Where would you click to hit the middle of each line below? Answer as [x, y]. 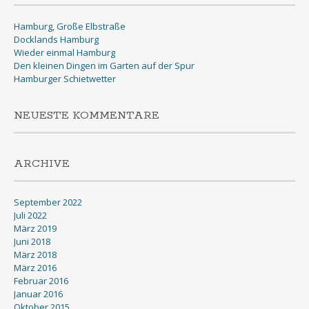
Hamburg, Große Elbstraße [70, 26]
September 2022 [48, 202]
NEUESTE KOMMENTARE [87, 116]
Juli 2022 [30, 215]
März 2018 [35, 255]
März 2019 [35, 228]
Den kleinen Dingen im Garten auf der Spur [104, 66]
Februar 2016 [41, 281]
